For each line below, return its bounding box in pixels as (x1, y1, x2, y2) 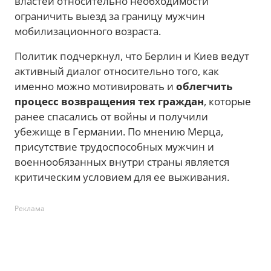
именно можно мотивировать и (15, 79, 176, 93)
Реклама (15, 203, 45, 214)
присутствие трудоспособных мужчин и (15, 140, 214, 154)
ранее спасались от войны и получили (15, 109, 208, 123)
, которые (204, 94, 251, 108)
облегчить (176, 79, 232, 93)
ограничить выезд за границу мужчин (15, 9, 205, 23)
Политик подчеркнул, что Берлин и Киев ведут (15, 49, 249, 63)
